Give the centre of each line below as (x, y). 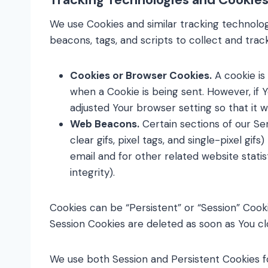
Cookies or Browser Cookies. (141, 75)
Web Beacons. (105, 124)
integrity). (92, 172)
